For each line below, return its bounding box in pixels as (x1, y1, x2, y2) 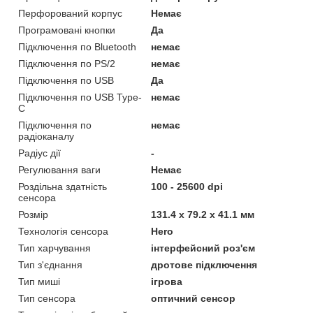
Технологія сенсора (18, 225, 108, 237)
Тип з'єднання (18, 259, 82, 270)
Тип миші (18, 275, 60, 287)
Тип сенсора (18, 292, 75, 304)
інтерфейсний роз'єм (151, 242, 256, 254)
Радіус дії (18, 147, 61, 159)
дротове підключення (151, 259, 258, 270)
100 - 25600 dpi (151, 180, 224, 192)
